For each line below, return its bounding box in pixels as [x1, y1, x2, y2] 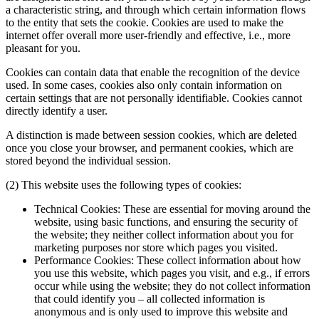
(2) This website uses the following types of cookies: [6, 179, 241, 192]
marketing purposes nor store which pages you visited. [34, 241, 278, 254]
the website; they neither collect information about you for [34, 229, 293, 241]
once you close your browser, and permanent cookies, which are [6, 142, 293, 155]
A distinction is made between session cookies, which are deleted [6, 129, 297, 142]
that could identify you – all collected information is [34, 293, 265, 305]
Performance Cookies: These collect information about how [34, 254, 301, 267]
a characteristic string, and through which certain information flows [6, 4, 305, 16]
